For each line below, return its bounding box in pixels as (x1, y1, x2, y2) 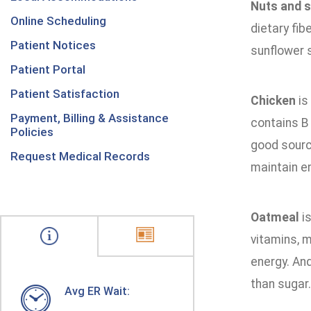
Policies (10, 125, 53, 139)
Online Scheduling (10, 14, 106, 28)
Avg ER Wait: (65, 285, 130, 298)
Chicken (250, 94, 296, 108)
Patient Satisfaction (10, 87, 119, 101)
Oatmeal (250, 210, 299, 224)
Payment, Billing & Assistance (10, 111, 169, 125)
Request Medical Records (10, 149, 150, 163)
